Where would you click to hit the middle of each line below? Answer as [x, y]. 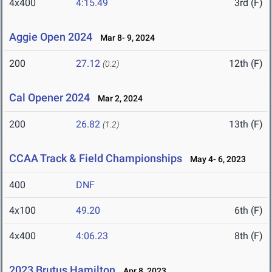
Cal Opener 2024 [49, 98]
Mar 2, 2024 [117, 99]
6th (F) [249, 211]
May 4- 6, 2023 [215, 159]
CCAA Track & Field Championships [96, 158]
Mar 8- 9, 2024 [125, 38]
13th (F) [246, 124]
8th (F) [249, 236]
